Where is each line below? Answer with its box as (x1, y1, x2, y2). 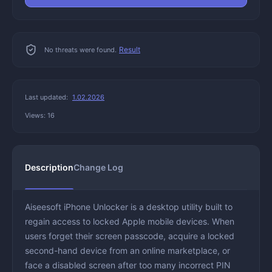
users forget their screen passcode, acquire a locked (25, 231, 234, 242)
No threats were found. (44, 46, 117, 55)
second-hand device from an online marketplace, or (25, 245, 230, 256)
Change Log (73, 162, 123, 173)
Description (25, 162, 73, 173)
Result (119, 45, 140, 55)
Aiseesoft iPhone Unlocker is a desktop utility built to (25, 202, 233, 212)
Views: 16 (25, 111, 55, 120)
